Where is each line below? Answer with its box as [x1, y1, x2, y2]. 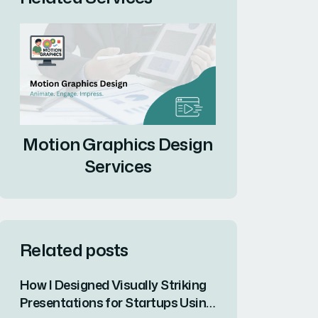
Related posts [20, 238, 128, 263]
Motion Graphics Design [23, 132, 213, 157]
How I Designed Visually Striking [20, 275, 207, 295]
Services [84, 154, 152, 179]
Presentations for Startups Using [20, 293, 214, 312]
